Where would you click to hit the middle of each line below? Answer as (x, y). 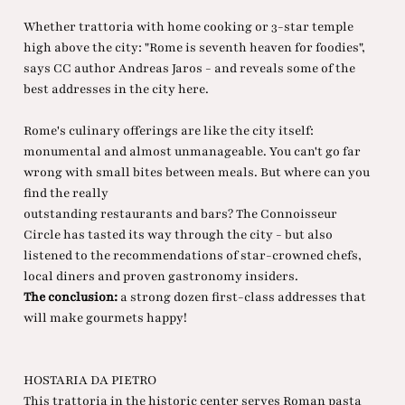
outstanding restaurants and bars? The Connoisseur (180, 214)
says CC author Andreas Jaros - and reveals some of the (189, 69)
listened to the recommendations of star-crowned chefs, (192, 256)
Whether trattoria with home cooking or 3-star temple (188, 27)
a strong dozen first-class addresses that (243, 297)
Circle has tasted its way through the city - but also (178, 235)
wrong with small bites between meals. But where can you (196, 173)
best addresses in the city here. (116, 89)
